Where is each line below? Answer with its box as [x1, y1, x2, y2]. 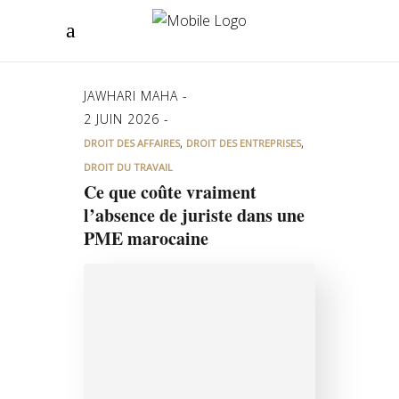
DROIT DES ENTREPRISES [186, 136, 301, 150]
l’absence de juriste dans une [84, 202, 305, 228]
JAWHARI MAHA [84, 87, 183, 104]
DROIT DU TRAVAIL [84, 160, 173, 174]
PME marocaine [84, 225, 208, 251]
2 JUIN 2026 [84, 110, 164, 127]
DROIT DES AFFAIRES [84, 136, 180, 150]
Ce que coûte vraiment [84, 179, 256, 205]
